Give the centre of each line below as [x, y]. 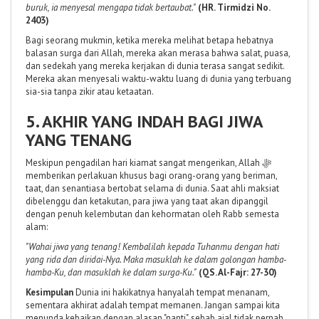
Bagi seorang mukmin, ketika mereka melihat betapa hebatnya [150, 40]
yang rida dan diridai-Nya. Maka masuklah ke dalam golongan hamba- [156, 259]
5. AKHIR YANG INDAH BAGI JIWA [144, 121]
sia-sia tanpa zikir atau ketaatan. [90, 91]
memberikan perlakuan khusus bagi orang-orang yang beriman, [151, 175]
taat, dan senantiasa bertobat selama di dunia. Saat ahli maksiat [152, 188]
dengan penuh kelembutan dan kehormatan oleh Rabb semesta [152, 214]
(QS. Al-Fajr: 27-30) [238, 272]
